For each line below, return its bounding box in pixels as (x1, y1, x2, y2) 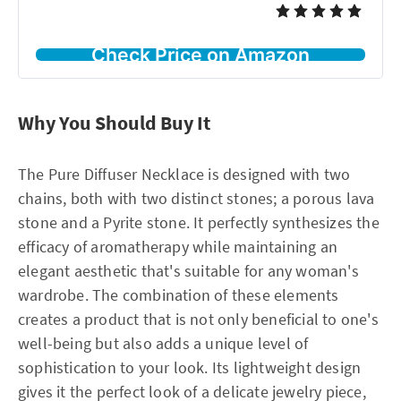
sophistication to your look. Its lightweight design (18, 356, 362, 378)
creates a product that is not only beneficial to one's (18, 308, 379, 329)
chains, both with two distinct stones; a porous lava (18, 187, 375, 209)
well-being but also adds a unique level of (18, 332, 309, 354)
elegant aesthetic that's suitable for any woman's (18, 260, 359, 281)
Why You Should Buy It (18, 109, 210, 135)
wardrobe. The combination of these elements (18, 284, 339, 305)
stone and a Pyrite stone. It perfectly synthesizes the (18, 211, 380, 233)
